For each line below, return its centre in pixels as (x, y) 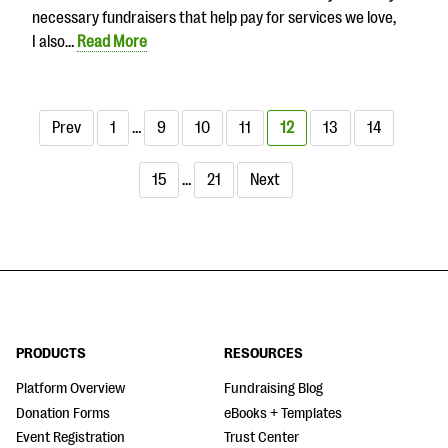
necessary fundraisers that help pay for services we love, (214, 18)
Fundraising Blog (273, 389)
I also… (54, 42)
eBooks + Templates (283, 413)
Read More (112, 42)
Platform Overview (70, 389)
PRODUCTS (51, 354)
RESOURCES (263, 354)
